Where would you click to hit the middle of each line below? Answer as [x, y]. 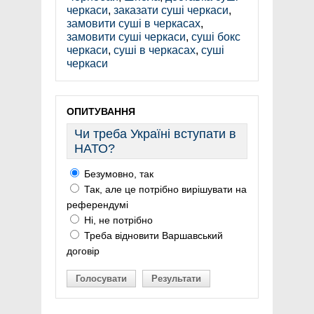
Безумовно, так [117, 174]
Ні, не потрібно [117, 220]
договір [83, 251]
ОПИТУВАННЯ [101, 112]
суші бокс [216, 37]
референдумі [97, 205]
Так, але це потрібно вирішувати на [164, 190]
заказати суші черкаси [171, 11]
